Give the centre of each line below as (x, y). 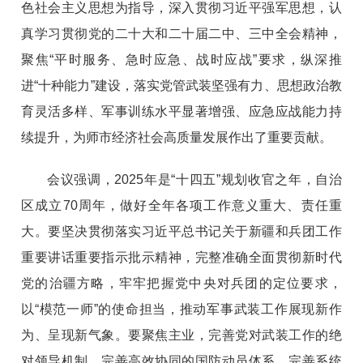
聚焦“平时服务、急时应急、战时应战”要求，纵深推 (181, 59)
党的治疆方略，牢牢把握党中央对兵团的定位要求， (181, 283)
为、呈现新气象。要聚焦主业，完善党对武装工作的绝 (181, 335)
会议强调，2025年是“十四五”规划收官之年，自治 (194, 179)
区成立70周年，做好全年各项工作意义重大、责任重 (181, 205)
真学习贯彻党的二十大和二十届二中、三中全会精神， (181, 33)
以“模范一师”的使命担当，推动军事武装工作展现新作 (181, 309)
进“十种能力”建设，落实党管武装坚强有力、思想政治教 (181, 85)
